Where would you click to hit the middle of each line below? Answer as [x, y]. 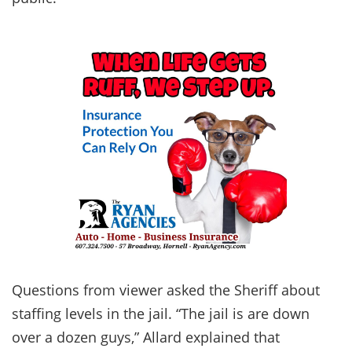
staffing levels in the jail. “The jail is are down [161, 313]
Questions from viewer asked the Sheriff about [166, 290]
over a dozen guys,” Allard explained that [146, 337]
